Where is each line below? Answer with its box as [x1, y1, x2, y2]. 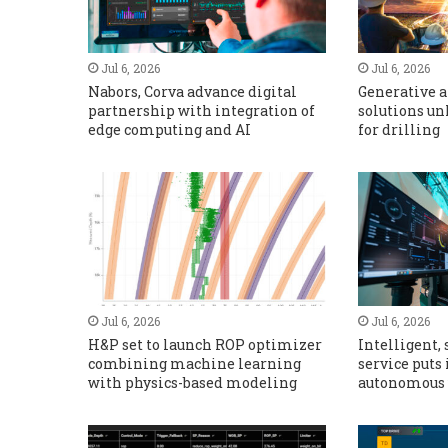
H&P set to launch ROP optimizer [87, 334, 322, 354]
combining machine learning [87, 353, 301, 373]
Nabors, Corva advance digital [87, 81, 297, 101]
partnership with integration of [87, 100, 315, 120]
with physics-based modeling [87, 372, 297, 392]
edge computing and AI [87, 119, 251, 139]
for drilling [358, 119, 441, 139]
